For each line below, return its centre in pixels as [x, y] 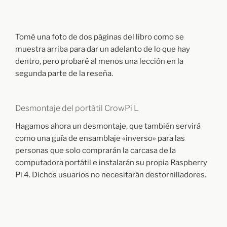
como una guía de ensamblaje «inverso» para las [100, 139]
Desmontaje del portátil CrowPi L [77, 108]
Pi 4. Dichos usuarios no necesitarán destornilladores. [111, 175]
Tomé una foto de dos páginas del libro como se [100, 37]
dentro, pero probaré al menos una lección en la [99, 61]
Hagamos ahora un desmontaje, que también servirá [108, 126]
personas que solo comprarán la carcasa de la [96, 151]
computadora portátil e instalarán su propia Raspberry [111, 163]
